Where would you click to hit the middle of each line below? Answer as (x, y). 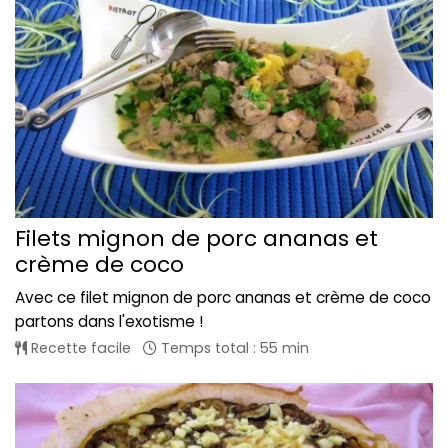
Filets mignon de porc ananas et (196, 238)
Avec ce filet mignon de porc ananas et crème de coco (223, 297)
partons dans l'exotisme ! (109, 321)
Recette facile (79, 347)
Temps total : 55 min (233, 347)
